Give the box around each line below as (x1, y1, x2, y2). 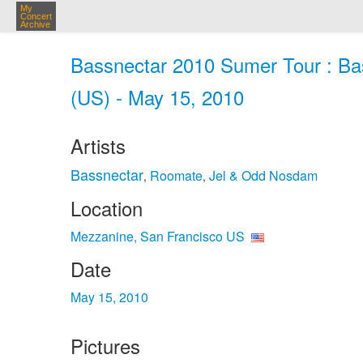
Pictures (70, 331, 140, 360)
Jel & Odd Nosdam (209, 166, 318, 185)
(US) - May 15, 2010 (70, 83, 244, 111)
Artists (70, 131, 126, 160)
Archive (20, 19, 50, 29)
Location (70, 194, 143, 222)
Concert (20, 11, 52, 21)
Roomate (150, 166, 203, 185)
